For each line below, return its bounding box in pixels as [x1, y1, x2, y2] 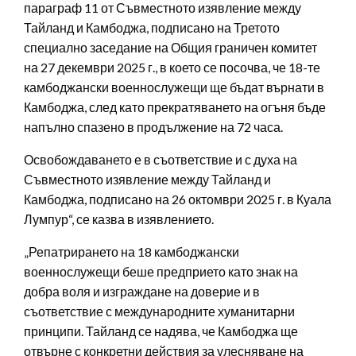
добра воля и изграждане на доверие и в [24, 283, 260, 299]
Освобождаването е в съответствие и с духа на [24, 151, 297, 167]
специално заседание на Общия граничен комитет [24, 39, 317, 55]
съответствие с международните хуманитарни [24, 303, 295, 319]
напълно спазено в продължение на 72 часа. [24, 118, 283, 134]
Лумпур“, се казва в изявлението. [24, 211, 214, 226]
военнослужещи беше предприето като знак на [24, 263, 298, 279]
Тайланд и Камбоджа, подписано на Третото [24, 19, 280, 35]
